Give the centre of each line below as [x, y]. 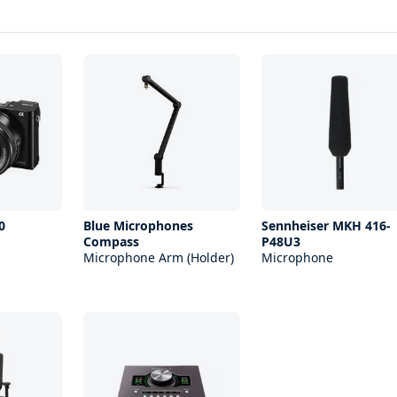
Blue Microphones [138, 226]
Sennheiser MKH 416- [326, 226]
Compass [111, 242]
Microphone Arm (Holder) [158, 258]
